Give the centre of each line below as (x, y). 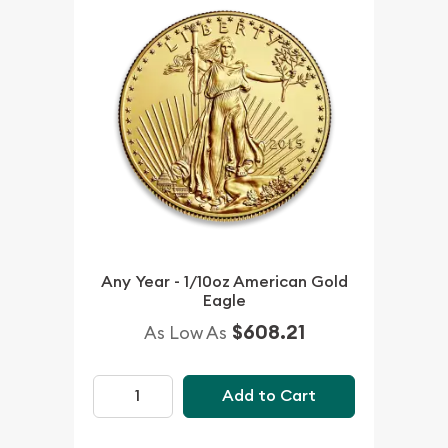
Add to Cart (268, 396)
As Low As (185, 333)
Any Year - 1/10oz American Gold (224, 282)
